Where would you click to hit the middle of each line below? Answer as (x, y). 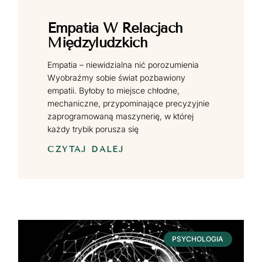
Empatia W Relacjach (115, 27)
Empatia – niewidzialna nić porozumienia (123, 64)
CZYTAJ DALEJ (86, 149)
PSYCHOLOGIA (198, 239)
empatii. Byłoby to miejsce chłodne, (114, 90)
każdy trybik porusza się (93, 129)
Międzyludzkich (97, 42)
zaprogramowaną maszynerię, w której (121, 116)
